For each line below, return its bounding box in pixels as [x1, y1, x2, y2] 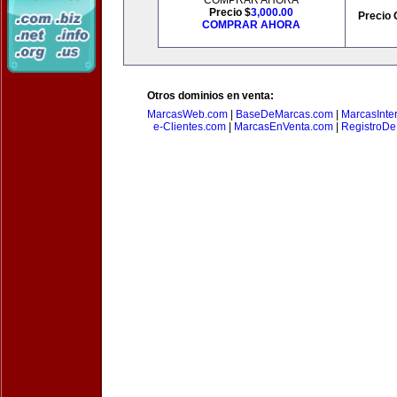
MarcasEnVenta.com [233, 121, 333, 133]
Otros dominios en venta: [147, 90, 274, 102]
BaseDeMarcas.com [236, 108, 333, 121]
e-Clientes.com [152, 121, 226, 133]
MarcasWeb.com [147, 108, 228, 121]
